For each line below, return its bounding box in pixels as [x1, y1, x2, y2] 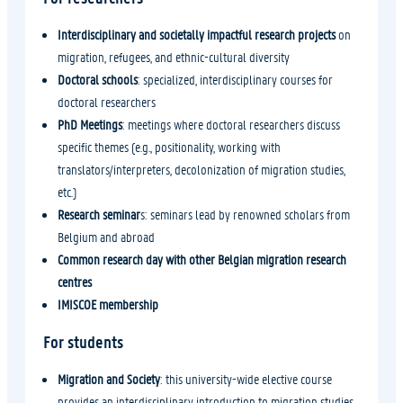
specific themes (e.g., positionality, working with [58, 137, 281, 156]
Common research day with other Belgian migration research [58, 249, 346, 268]
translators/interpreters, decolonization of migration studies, [58, 159, 345, 178]
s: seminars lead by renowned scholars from [140, 204, 350, 223]
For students [43, 329, 123, 353]
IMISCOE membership [58, 294, 158, 313]
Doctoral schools [58, 69, 138, 88]
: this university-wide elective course [160, 369, 332, 388]
